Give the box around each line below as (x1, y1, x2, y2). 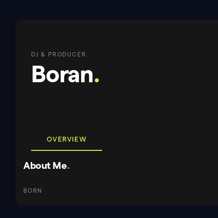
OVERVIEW (47, 135, 87, 143)
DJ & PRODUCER (31, 51, 87, 57)
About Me (23, 160, 66, 171)
